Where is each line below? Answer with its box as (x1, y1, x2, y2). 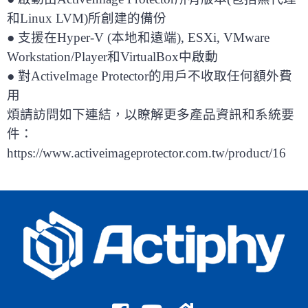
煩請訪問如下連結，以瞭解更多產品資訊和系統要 (7, 107, 294, 122)
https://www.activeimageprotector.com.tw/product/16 (7, 146, 286, 161)
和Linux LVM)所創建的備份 (7, 11, 166, 26)
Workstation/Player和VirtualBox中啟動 (7, 49, 218, 65)
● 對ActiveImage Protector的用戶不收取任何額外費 (7, 69, 292, 84)
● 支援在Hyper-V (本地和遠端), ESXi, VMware (7, 30, 269, 45)
